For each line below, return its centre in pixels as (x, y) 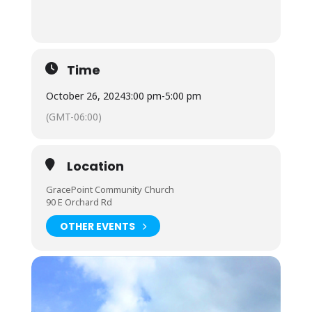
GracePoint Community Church (110, 189)
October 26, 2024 (85, 96)
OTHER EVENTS (97, 226)
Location (95, 166)
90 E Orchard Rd (79, 202)
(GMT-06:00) (73, 117)
